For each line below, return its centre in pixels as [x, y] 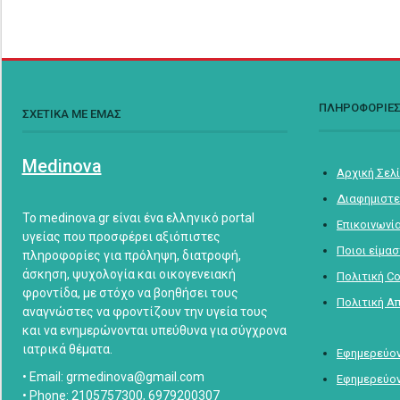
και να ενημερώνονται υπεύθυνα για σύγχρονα [154, 330]
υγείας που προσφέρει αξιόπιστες [121, 236]
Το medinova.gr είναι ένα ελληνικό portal [138, 217]
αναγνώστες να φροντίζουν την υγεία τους [145, 311]
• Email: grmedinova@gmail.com [113, 376]
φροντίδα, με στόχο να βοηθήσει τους [130, 292]
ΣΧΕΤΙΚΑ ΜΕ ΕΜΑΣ [71, 114]
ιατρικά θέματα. [67, 349]
